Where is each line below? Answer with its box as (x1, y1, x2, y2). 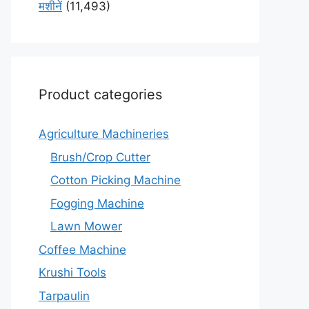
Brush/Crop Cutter (50, 150, 150, 164)
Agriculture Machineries (39, 127, 169, 141)
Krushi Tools (39, 266, 106, 279)
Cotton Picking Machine (50, 173, 181, 187)
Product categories (39, 86, 162, 103)
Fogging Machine (50, 196, 144, 210)
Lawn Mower (50, 219, 122, 233)
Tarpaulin (39, 288, 90, 303)
